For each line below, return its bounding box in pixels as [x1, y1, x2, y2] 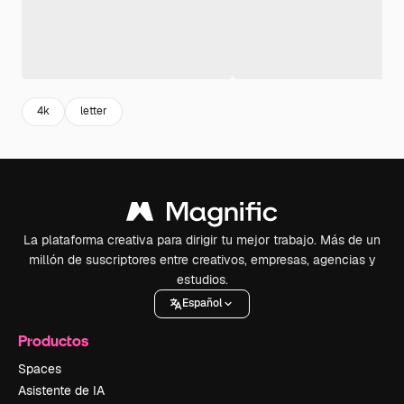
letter [80, 104, 107, 119]
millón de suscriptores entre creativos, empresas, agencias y [28, 251, 376, 268]
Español [182, 296, 222, 311]
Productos [18, 330, 88, 350]
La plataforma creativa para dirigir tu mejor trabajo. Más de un [23, 231, 381, 248]
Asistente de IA [18, 381, 105, 399]
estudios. [176, 271, 228, 288]
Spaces [18, 360, 61, 377]
